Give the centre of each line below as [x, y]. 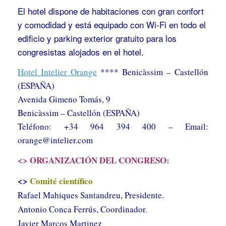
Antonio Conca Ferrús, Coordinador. [82, 209]
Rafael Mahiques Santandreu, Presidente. [91, 195]
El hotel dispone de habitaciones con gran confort [111, 11]
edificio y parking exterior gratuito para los [97, 38]
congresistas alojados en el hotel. [81, 51]
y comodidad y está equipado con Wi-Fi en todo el [112, 24]
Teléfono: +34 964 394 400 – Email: [113, 126]
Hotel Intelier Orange [57, 72]
